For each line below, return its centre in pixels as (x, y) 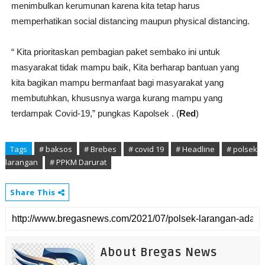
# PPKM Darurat (78, 162)
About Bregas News (159, 253)
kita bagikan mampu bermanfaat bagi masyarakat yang (117, 83)
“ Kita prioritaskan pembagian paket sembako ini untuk (115, 52)
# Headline (195, 149)
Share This (34, 192)
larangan (21, 162)
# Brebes (100, 149)
